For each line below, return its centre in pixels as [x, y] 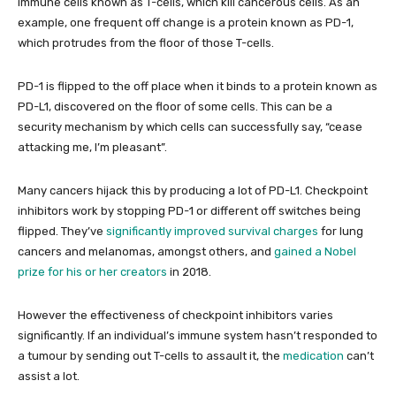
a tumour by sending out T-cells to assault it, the [150, 356]
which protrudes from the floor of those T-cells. [146, 43]
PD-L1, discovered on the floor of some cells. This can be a [175, 107]
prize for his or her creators [92, 272]
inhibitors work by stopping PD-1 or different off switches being [189, 211]
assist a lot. [49, 376]
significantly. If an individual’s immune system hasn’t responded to [198, 335]
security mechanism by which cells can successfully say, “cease [190, 127]
